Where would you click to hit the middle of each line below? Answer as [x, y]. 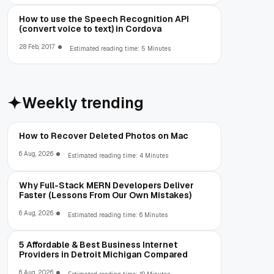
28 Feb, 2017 [37, 46]
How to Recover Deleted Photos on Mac [104, 135]
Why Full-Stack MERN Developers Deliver [106, 185]
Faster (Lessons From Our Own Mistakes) [105, 195]
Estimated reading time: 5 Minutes [120, 48]
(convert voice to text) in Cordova [90, 28]
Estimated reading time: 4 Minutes [118, 155]
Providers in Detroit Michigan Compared [103, 254]
